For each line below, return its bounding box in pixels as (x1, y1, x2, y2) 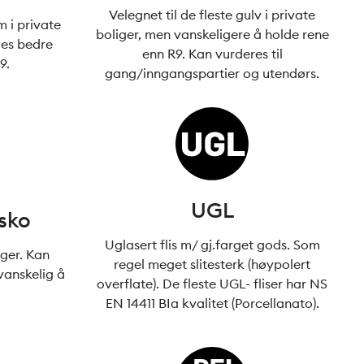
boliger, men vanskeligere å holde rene (95, 26, 329, 42)
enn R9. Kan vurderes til (141, 45, 283, 62)
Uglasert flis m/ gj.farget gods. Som (104, 236, 320, 253)
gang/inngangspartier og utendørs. (105, 65, 320, 81)
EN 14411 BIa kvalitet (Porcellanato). (105, 295, 319, 311)
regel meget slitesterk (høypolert (114, 256, 311, 272)
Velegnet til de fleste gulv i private (109, 6, 316, 23)
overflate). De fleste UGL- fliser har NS (97, 275, 328, 292)
